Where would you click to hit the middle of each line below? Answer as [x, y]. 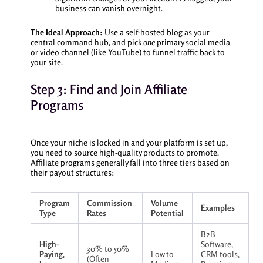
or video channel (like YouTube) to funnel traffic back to [127, 52]
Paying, [52, 254]
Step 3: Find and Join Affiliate [109, 89]
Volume [164, 203]
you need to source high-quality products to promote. [124, 153]
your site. [46, 62]
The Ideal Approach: [66, 32]
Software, [217, 244]
